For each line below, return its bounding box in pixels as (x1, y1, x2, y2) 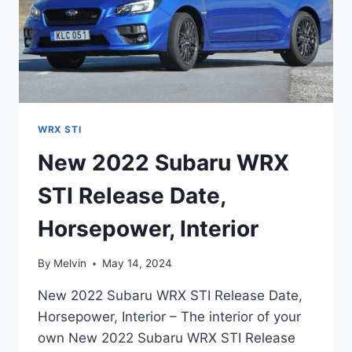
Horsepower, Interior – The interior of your (38, 309, 301, 325)
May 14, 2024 (102, 257, 173, 270)
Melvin (53, 257, 87, 270)
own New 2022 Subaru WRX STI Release (38, 330, 295, 346)
